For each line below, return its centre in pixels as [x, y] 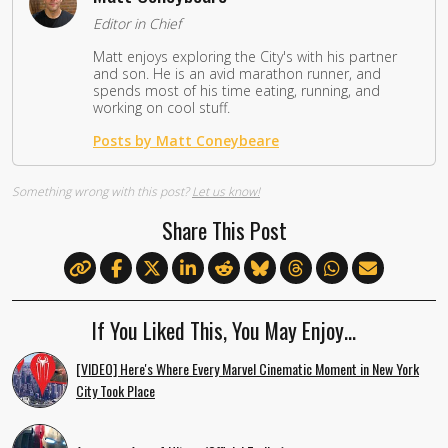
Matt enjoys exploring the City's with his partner [245, 56]
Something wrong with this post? [102, 191]
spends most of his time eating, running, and [236, 90]
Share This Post [224, 229]
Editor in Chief [137, 23]
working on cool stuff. [161, 107]
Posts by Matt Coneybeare [186, 140]
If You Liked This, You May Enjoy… [224, 329]
